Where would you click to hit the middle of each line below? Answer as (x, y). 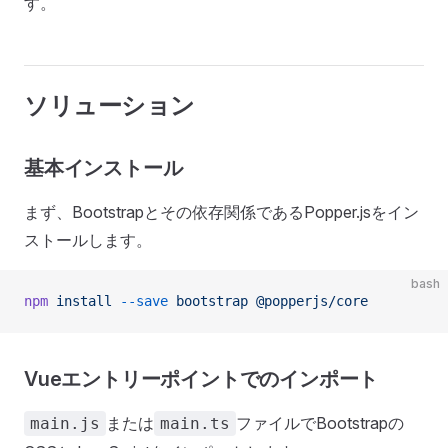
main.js (65, 423)
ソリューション (109, 105)
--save (140, 301)
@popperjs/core (308, 301)
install (80, 301)
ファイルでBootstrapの (320, 423)
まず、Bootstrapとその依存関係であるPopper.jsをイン (221, 212)
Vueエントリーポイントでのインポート (201, 379)
